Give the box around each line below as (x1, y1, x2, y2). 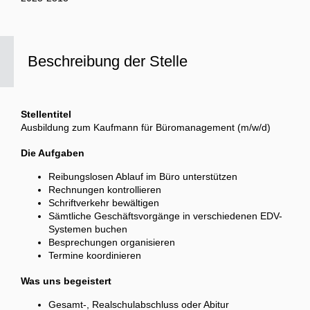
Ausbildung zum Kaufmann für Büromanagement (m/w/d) (21, 122, 271, 134)
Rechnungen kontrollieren (48, 184, 167, 196)
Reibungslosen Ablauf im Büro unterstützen (48, 171, 243, 183)
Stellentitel (21, 109, 71, 120)
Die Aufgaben (21, 147, 84, 159)
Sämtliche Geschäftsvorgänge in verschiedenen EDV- (48, 210, 282, 222)
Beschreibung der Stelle (28, 53, 188, 71)
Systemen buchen (48, 224, 130, 235)
